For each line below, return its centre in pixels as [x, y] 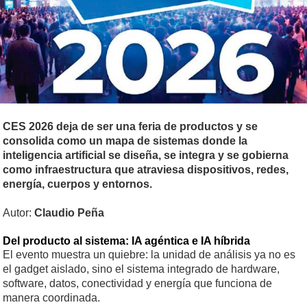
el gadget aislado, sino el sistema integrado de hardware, [141, 269]
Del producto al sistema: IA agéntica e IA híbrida [126, 241]
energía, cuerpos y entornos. [77, 184]
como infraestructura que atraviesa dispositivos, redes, [146, 170]
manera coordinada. [51, 298]
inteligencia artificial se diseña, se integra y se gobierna [146, 156]
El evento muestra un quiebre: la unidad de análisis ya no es [149, 255]
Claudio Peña [69, 213]
